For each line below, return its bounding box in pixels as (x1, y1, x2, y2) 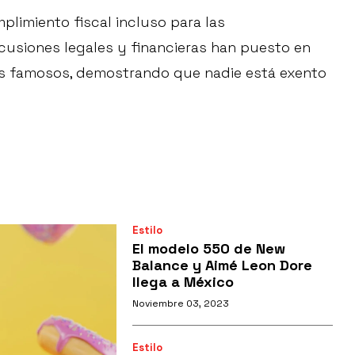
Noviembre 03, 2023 (132, 297, 229, 311)
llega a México (132, 273, 234, 292)
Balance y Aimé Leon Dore (132, 256, 312, 275)
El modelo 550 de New (132, 239, 285, 258)
